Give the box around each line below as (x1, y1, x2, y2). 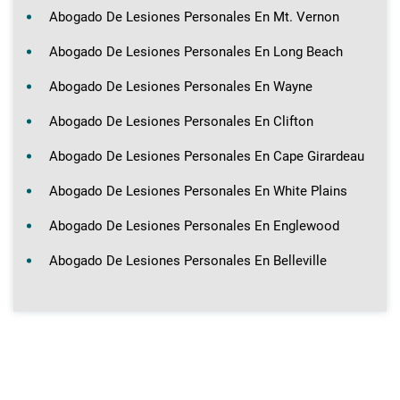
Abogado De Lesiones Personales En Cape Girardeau (49, 147, 364, 164)
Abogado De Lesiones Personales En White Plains (49, 182, 347, 199)
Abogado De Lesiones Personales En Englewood (49, 217, 339, 234)
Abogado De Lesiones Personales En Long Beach (49, 43, 343, 60)
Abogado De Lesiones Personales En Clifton (49, 112, 313, 129)
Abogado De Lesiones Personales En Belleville (49, 252, 327, 269)
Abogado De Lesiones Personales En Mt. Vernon (49, 8, 339, 25)
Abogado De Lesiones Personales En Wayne (49, 78, 312, 95)
